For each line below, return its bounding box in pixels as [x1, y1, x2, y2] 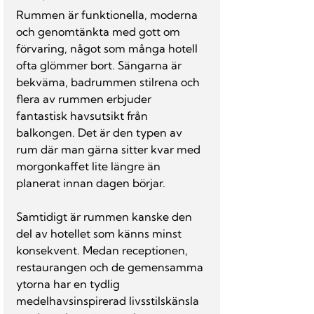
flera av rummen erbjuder [16, 92, 154, 106]
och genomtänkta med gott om [16, 25, 183, 39]
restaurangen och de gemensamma [16, 260, 206, 274]
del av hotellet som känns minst [16, 226, 184, 240]
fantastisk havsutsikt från [16, 109, 151, 123]
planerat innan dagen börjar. [16, 176, 165, 190]
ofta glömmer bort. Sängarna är [16, 58, 184, 72]
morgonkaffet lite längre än [16, 159, 163, 173]
